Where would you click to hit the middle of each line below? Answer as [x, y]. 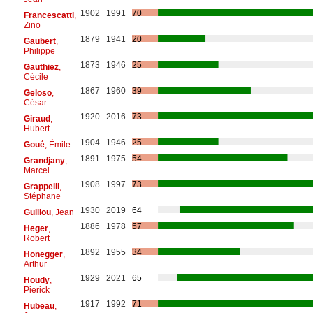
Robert [36, 238]
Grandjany [44, 160]
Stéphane [42, 196]
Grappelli [41, 186]
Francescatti [49, 15]
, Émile [57, 144]
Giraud [37, 118]
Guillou [37, 212]
